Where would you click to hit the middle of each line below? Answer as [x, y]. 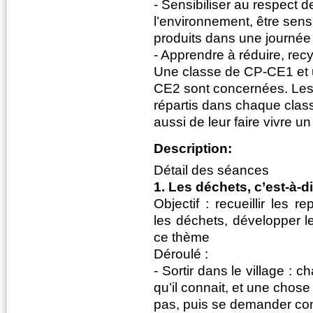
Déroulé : [181, 254]
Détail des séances [211, 170]
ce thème [182, 237]
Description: [195, 148]
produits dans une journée [232, 38]
